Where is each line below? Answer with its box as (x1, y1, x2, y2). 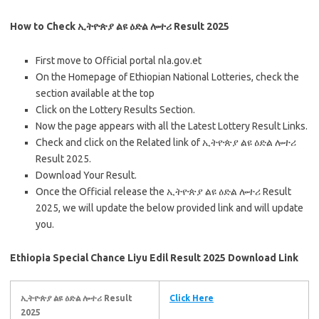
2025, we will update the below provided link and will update (36, 202, 303, 214)
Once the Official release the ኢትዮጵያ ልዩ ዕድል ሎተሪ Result (36, 186, 291, 198)
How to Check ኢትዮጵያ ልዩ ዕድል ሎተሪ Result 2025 (10, 21, 229, 33)
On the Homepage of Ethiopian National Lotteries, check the (36, 71, 299, 83)
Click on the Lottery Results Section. (36, 104, 195, 116)
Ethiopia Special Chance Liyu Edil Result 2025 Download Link (10, 252, 298, 264)
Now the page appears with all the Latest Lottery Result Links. (36, 120, 308, 132)
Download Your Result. (36, 169, 137, 182)
